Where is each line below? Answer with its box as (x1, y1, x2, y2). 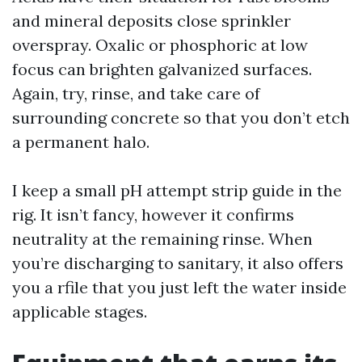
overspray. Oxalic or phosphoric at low (12, 35, 308, 55)
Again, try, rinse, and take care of (12, 83, 260, 103)
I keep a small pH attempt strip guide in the (12, 180, 342, 200)
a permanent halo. (12, 132, 149, 152)
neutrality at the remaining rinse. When (12, 229, 313, 249)
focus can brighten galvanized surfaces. (12, 59, 312, 79)
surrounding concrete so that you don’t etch (12, 107, 350, 128)
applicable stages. (12, 301, 147, 322)
